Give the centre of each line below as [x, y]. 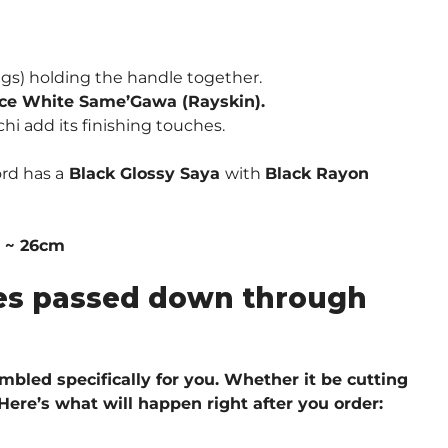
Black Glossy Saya [144, 173]
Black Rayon [317, 173]
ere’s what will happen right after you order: [196, 403]
